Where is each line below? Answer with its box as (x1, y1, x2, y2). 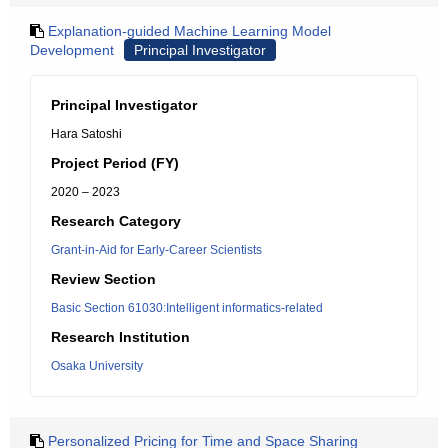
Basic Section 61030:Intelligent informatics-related (51, 301, 323, 315)
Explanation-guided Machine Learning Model (48, 23, 331, 39)
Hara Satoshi (51, 127, 122, 141)
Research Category (51, 213, 181, 229)
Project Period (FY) (51, 155, 179, 171)
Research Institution (51, 329, 190, 345)
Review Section (51, 271, 156, 287)
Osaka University (51, 359, 143, 373)
